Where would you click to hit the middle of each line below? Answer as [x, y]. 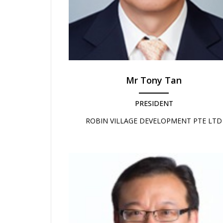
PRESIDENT [154, 104]
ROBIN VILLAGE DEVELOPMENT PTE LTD [154, 121]
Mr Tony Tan [154, 80]
